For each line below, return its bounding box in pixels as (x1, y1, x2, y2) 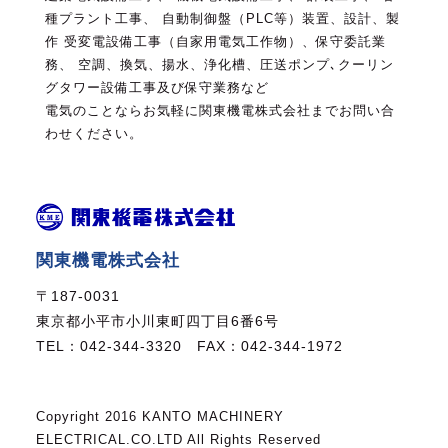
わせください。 (45, 126, 144, 142)
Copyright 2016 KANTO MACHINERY (35, 408, 284, 424)
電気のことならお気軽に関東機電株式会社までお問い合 (45, 103, 396, 119)
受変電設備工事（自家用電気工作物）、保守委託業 (59, 34, 387, 50)
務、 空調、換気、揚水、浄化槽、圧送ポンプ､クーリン (45, 57, 395, 73)
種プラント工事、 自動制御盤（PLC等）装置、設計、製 (45, 11, 401, 27)
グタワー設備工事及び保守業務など (45, 80, 270, 96)
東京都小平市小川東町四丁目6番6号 (35, 313, 279, 330)
